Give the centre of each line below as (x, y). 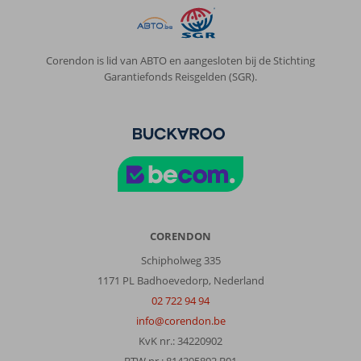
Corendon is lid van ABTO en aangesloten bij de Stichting (180, 60)
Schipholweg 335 (180, 260)
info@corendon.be (180, 320)
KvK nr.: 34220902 (180, 340)
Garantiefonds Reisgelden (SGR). (180, 76)
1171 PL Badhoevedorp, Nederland (180, 280)
